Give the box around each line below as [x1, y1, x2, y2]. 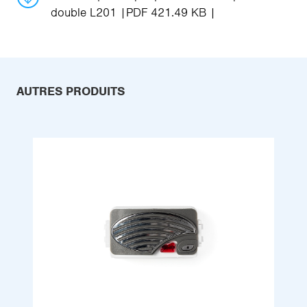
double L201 [51, 5, 120, 20]
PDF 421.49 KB [126, 5, 206, 20]
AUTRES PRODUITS [16, 84, 125, 99]
